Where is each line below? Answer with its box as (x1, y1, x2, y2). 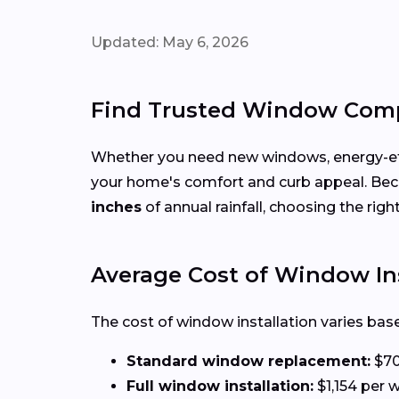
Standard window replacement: (126, 352, 370, 370)
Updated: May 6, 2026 (91, 33, 248, 51)
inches (91, 198, 142, 216)
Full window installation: (126, 377, 313, 395)
